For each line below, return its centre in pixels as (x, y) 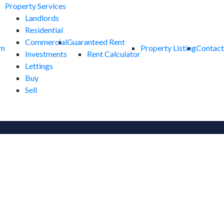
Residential (44, 30)
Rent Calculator (114, 54)
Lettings (39, 66)
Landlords (42, 18)
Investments (46, 54)
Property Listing (168, 48)
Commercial (46, 42)
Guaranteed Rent (96, 42)
